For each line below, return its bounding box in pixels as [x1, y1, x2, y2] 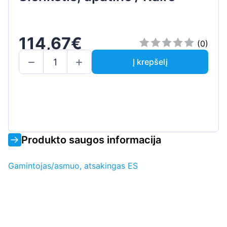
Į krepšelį [132, 57, 168, 67]
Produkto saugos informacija [21, 133, 161, 146]
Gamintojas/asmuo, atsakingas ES [8, 160, 138, 171]
